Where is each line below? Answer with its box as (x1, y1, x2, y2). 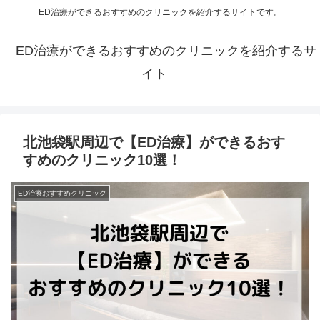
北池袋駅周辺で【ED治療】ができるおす (23, 134, 285, 151)
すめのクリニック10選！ (23, 152, 181, 169)
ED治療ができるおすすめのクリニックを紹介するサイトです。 (38, 7, 282, 18)
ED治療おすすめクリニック (18, 189, 106, 198)
